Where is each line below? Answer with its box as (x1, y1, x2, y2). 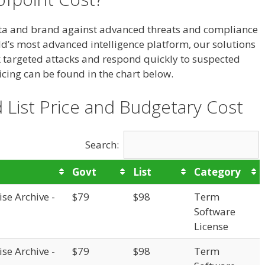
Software (194, 204, 235, 218)
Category (194, 164, 241, 179)
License (194, 219, 228, 233)
